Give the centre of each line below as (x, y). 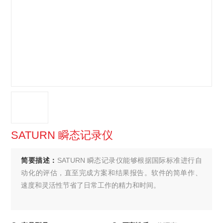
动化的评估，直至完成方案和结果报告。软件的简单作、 (111, 173)
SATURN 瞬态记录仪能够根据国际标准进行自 (129, 160)
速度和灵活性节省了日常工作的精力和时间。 (91, 185)
